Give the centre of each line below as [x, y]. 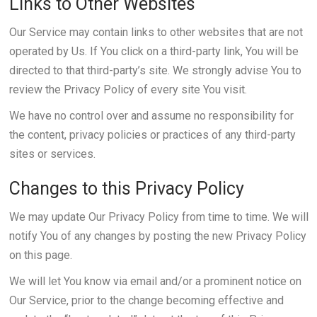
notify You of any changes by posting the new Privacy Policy [157, 236]
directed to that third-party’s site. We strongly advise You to [155, 70]
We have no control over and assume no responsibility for [151, 116]
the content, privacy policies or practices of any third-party [152, 135]
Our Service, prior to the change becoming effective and [146, 300]
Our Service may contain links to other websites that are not [156, 32]
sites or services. [52, 154]
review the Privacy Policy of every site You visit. [128, 90]
